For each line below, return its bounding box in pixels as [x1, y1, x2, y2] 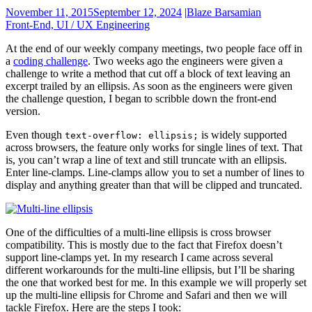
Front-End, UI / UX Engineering [6, 18, 150, 31]
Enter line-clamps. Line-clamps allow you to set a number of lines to [6, 166, 304, 178]
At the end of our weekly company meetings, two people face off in [6, 42, 302, 54]
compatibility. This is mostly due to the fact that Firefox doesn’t [6, 238, 282, 251]
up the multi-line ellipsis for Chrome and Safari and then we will [6, 288, 287, 301]
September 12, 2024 [93, 6, 182, 18]
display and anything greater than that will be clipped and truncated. [6, 178, 302, 191]
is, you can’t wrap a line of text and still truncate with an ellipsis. [6, 153, 287, 166]
